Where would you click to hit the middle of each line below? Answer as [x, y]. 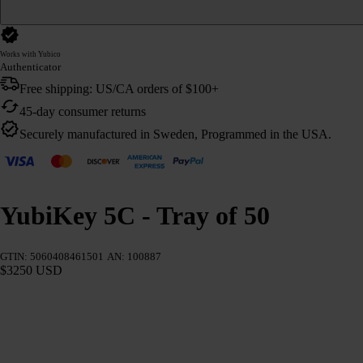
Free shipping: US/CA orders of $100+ [119, 88]
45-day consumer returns [83, 111]
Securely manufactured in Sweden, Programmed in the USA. [175, 134]
